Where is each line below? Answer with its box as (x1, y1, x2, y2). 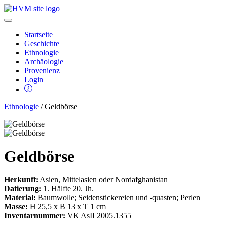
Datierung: (4, 184, 41, 193)
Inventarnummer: (4, 211, 65, 220)
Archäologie (24, 57, 63, 66)
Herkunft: (4, 175, 38, 184)
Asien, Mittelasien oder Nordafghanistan (38, 175, 168, 184)
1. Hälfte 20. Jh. (41, 184, 94, 193)
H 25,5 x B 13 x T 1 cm (28, 202, 106, 211)
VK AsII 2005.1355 (65, 211, 131, 220)
